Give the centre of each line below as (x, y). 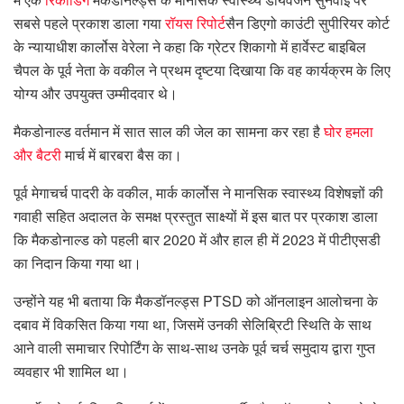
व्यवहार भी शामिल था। (71, 372)
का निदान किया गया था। (78, 263)
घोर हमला (349, 132)
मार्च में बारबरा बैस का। (122, 155)
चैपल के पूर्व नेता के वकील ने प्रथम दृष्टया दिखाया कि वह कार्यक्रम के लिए (202, 70)
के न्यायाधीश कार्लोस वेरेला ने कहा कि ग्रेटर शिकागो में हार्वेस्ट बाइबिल (190, 47)
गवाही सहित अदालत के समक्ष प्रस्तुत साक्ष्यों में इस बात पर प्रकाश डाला (196, 216)
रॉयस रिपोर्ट (195, 23)
